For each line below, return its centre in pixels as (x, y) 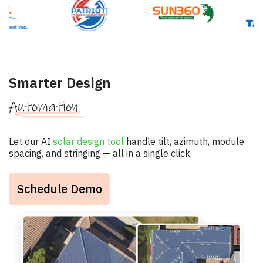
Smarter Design (60, 82)
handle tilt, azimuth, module (184, 141)
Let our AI (31, 141)
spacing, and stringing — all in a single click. (100, 153)
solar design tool (88, 141)
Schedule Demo (59, 188)
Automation (43, 107)
